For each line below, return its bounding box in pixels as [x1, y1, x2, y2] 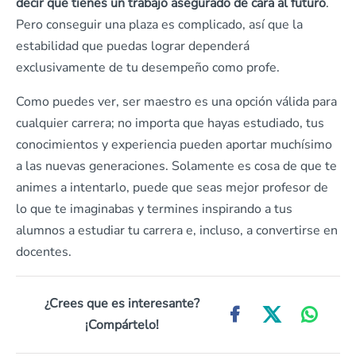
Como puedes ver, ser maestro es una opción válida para [16, 93, 337, 110]
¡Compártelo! [85, 316, 159, 334]
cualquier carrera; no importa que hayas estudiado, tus [16, 114, 324, 132]
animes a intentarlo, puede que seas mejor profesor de [16, 179, 328, 196]
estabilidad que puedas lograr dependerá [16, 37, 250, 55]
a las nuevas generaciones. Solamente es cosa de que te [16, 157, 337, 175]
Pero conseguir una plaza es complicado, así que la [16, 16, 303, 33]
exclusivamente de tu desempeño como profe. [16, 59, 280, 76]
